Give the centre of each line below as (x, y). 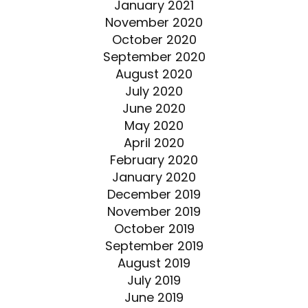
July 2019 (154, 280)
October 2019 (154, 228)
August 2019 (154, 263)
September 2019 (154, 245)
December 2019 (154, 194)
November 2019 (154, 211)
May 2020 (154, 125)
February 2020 (154, 159)
